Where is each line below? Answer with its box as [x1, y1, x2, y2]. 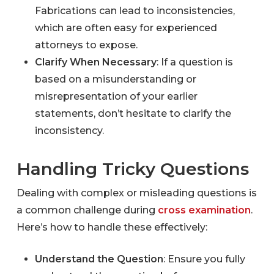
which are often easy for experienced [34, 21, 217, 34]
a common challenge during [16, 204, 158, 216]
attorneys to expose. [34, 39, 138, 51]
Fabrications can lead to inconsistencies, [34, 4, 235, 17]
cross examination [157, 204, 251, 216]
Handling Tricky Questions [16, 158, 249, 179]
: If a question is [156, 56, 233, 68]
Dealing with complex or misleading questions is [16, 187, 257, 199]
